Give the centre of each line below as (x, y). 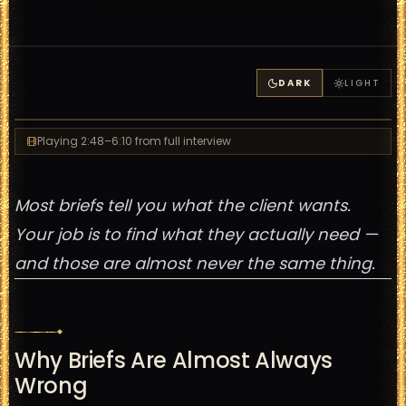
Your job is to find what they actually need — (196, 234)
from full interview (183, 141)
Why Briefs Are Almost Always (174, 360)
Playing (59, 141)
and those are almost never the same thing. (195, 263)
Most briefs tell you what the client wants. (183, 205)
